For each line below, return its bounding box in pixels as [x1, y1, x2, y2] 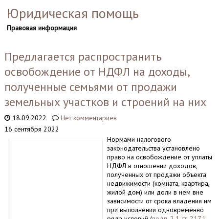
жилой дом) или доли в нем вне [107, 188, 203, 197]
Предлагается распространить [4, 49, 162, 64]
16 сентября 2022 [4, 125, 59, 133]
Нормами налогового [107, 135, 171, 144]
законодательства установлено [107, 144, 200, 153]
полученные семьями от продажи [4, 79, 177, 94]
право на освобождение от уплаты [107, 153, 212, 161]
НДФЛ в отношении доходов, [107, 161, 197, 170]
